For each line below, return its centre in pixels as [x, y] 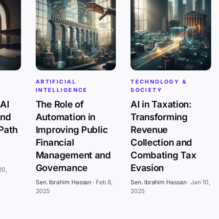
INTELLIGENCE [62, 90]
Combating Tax [164, 155]
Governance [61, 168]
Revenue [149, 130]
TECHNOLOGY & [159, 82]
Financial [55, 142]
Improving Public [72, 130]
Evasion [147, 168]
